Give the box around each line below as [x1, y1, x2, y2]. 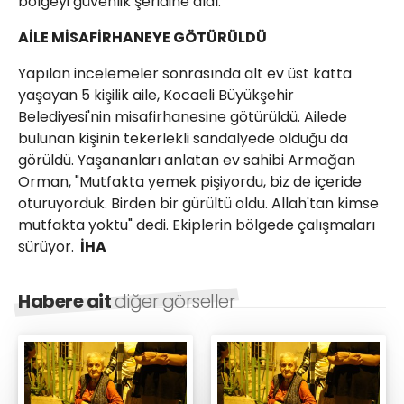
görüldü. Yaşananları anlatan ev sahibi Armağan [18, 150, 355, 170]
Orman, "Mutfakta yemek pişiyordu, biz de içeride [18, 171, 362, 192]
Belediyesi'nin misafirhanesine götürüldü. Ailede [18, 106, 347, 127]
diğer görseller [114, 289, 234, 314]
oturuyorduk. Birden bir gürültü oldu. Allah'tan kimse [18, 193, 379, 214]
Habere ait [18, 289, 115, 314]
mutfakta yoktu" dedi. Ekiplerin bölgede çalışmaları [18, 215, 375, 235]
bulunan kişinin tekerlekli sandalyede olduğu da [18, 128, 348, 149]
